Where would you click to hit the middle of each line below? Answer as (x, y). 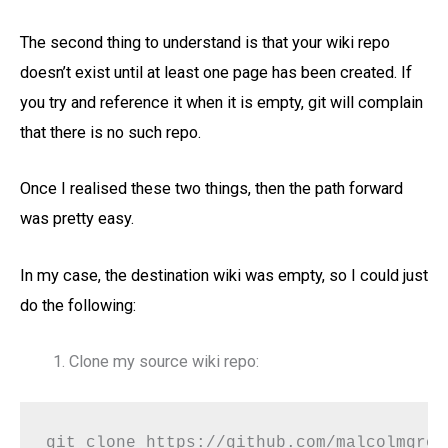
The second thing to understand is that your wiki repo (205, 43)
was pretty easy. (77, 219)
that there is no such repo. (110, 133)
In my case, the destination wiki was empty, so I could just (224, 275)
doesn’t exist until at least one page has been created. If (216, 73)
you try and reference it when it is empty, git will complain (221, 103)
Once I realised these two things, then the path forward (211, 189)
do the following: (78, 305)
